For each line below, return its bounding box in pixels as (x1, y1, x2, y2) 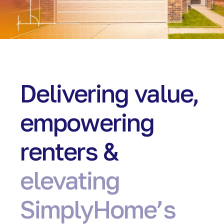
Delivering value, (20, 78, 198, 108)
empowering (20, 107, 154, 137)
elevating (20, 165, 120, 195)
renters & (20, 136, 119, 166)
